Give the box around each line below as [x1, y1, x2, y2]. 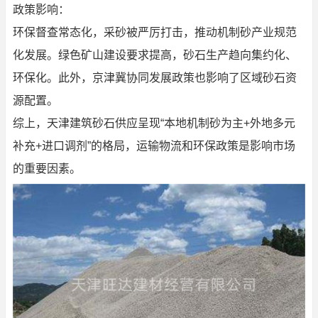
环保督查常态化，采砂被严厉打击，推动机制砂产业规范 [13, 26, 297, 39]
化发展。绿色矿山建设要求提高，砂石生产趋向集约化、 [13, 49, 297, 62]
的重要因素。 [13, 163, 81, 175]
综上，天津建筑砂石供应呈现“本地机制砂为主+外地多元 [13, 117, 295, 130]
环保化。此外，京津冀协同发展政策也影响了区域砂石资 [13, 72, 297, 84]
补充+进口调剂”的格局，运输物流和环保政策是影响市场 [13, 140, 295, 153]
